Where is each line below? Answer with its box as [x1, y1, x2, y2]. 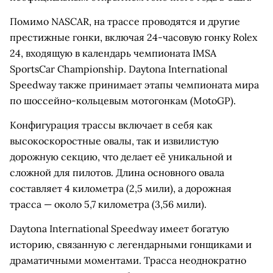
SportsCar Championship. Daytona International [10, 63, 227, 75]
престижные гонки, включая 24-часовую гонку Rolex [10, 31, 257, 43]
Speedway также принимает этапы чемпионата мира [10, 79, 259, 91]
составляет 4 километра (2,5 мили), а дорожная [10, 182, 232, 194]
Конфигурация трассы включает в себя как [10, 119, 213, 131]
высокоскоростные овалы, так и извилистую [10, 135, 219, 147]
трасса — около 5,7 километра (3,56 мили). [10, 198, 207, 210]
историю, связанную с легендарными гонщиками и [10, 238, 252, 250]
